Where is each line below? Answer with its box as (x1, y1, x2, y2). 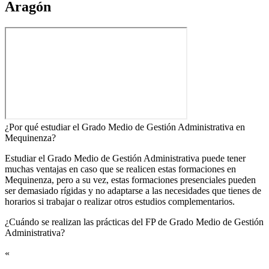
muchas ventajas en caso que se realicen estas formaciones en (5, 163, 236, 174)
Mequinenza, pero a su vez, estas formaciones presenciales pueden (5, 174, 256, 185)
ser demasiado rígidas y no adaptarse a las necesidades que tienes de (5, 185, 261, 196)
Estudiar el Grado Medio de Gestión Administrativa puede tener (5, 153, 246, 163)
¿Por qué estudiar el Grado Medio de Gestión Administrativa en (5, 121, 245, 132)
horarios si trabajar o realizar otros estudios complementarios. (5, 196, 237, 207)
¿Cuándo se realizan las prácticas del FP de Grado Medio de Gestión (5, 216, 264, 227)
